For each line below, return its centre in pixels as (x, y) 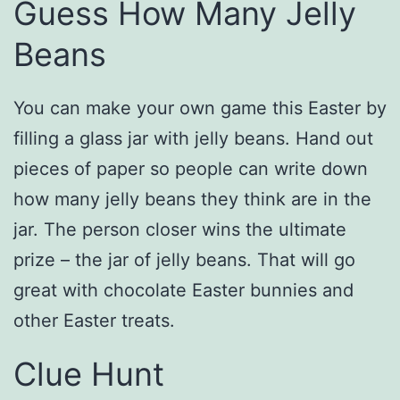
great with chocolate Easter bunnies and (183, 290)
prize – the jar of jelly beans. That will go (184, 259)
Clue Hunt (89, 374)
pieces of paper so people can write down (191, 168)
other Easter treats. (94, 320)
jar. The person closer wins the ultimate (180, 229)
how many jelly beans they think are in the (192, 199)
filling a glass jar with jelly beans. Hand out (193, 138)
